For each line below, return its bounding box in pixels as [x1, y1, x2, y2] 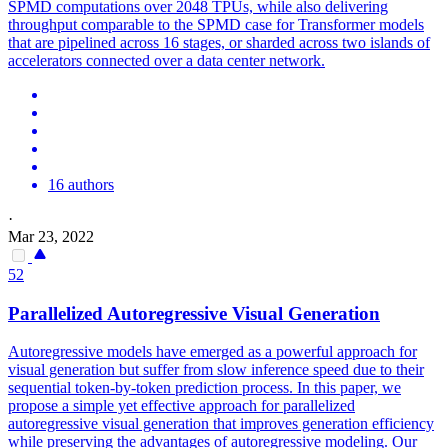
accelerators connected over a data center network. [8, 51, 325, 69]
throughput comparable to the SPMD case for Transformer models [8, 15, 424, 33]
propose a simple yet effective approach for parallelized [8, 397, 355, 415]
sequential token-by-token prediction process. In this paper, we [8, 379, 401, 397]
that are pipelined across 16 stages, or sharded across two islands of [8, 33, 430, 51]
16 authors [48, 175, 114, 193]
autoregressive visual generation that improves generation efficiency [8, 415, 434, 433]
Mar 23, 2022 [8, 227, 94, 245]
